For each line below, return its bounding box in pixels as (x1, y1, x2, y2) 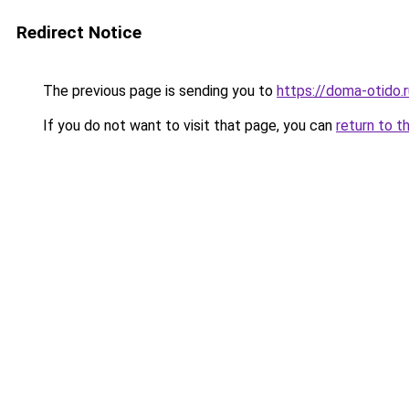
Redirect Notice (16, 22, 142, 43)
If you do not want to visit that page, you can (39, 117, 336, 134)
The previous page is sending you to (39, 82, 277, 100)
